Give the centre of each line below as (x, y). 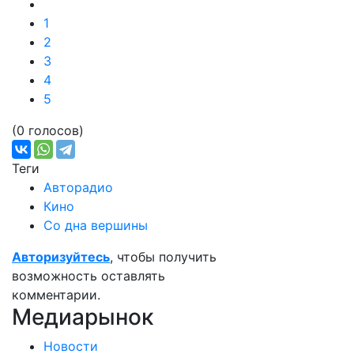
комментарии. (56, 294)
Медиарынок (83, 316)
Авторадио (78, 187)
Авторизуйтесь (61, 256)
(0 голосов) (48, 130)
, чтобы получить (163, 256)
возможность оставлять (88, 275)
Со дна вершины (96, 225)
